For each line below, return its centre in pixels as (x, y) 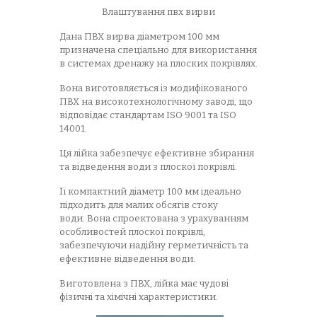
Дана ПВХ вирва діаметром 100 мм (139, 36)
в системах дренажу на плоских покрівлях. (158, 63)
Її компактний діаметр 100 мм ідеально (150, 191)
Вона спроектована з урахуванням (168, 218)
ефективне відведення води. (127, 259)
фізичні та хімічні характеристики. (139, 297)
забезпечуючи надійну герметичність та (154, 245)
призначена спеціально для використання (158, 50)
